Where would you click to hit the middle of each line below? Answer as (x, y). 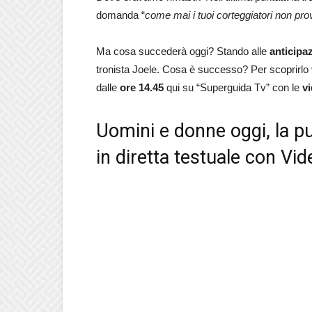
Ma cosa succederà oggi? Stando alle (183, 51)
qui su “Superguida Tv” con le (233, 87)
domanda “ (120, 15)
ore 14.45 (142, 87)
